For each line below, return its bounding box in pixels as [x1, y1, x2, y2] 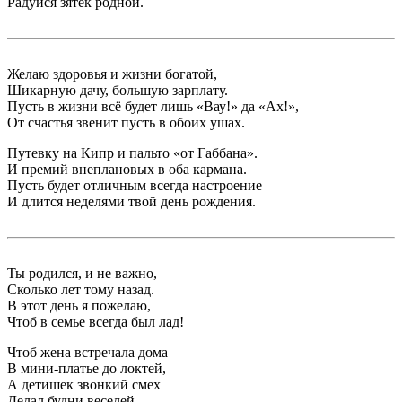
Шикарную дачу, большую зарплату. [7, 83, 228, 98]
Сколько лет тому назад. [7, 282, 154, 297]
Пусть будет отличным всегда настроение [7, 178, 262, 193]
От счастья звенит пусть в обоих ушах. [7, 115, 245, 130]
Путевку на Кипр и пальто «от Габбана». [7, 145, 258, 161]
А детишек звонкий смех [7, 377, 161, 392]
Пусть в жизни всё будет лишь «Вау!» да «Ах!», [7, 99, 299, 114]
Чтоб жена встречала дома [7, 345, 168, 360]
